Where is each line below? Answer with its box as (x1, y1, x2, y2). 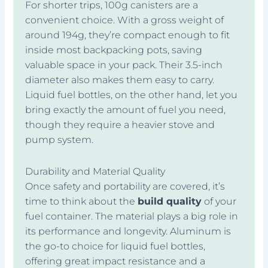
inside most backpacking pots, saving (25, 44, 203, 56)
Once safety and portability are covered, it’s (25, 181, 226, 193)
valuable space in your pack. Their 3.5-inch (25, 59, 223, 71)
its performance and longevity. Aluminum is (25, 226, 232, 237)
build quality (138, 196, 202, 208)
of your (202, 196, 237, 208)
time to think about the (25, 196, 138, 208)
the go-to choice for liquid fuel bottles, (25, 240, 206, 252)
